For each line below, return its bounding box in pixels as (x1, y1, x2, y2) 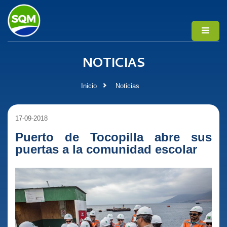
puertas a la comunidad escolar (15, 142, 197, 156)
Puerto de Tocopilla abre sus (15, 130, 212, 144)
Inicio (81, 82, 97, 90)
